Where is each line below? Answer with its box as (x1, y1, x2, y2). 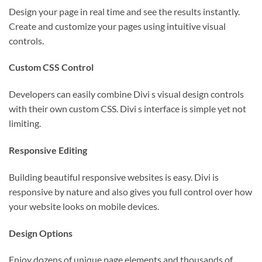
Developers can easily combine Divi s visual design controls (9, 88, 244, 100)
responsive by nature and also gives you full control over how (9, 185, 252, 197)
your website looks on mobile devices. (9, 200, 159, 212)
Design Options (9, 227, 73, 239)
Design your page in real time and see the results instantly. (9, 5, 240, 17)
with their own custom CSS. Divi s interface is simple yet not (9, 103, 246, 115)
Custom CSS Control (9, 61, 94, 73)
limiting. (9, 118, 41, 129)
